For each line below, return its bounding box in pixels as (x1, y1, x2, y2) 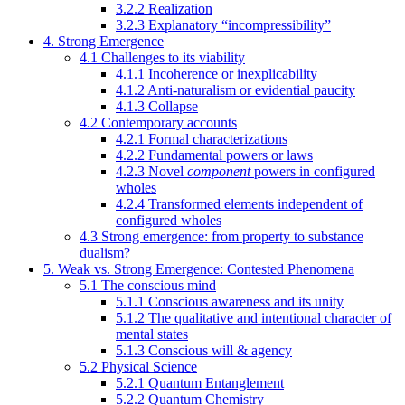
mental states (116, 325, 188, 342)
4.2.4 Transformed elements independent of (116, 195, 363, 212)
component (187, 163, 250, 179)
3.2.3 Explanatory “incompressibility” (116, 16, 331, 33)
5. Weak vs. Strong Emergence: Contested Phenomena (43, 260, 354, 277)
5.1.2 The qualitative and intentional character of (116, 309, 391, 325)
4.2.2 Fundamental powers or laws (116, 146, 313, 163)
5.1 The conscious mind (80, 277, 216, 293)
